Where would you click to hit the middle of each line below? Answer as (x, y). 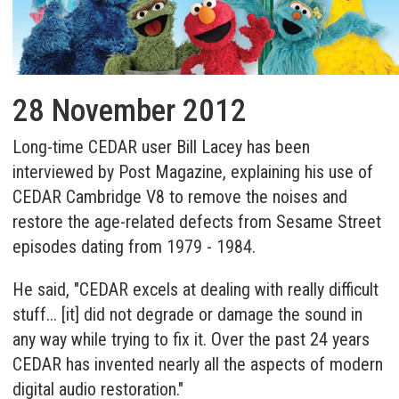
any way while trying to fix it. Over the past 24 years (191, 339)
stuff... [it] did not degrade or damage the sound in (188, 314)
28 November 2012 (130, 111)
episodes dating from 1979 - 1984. (134, 247)
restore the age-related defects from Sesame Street (197, 222)
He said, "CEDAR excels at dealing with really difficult (196, 289)
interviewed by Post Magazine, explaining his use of (193, 172)
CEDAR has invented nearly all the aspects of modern (198, 364)
